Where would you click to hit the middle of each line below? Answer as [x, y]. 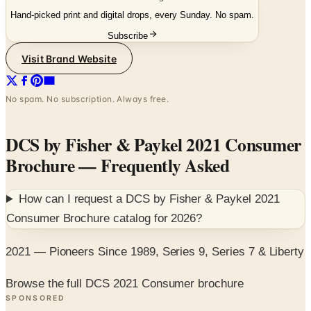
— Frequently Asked [152, 133]
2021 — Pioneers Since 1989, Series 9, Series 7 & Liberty [155, 219]
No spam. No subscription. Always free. [87, 67]
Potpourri [42, 295]
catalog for [141, 186]
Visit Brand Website [69, 26]
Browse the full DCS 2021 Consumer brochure [125, 251]
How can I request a [72, 167]
